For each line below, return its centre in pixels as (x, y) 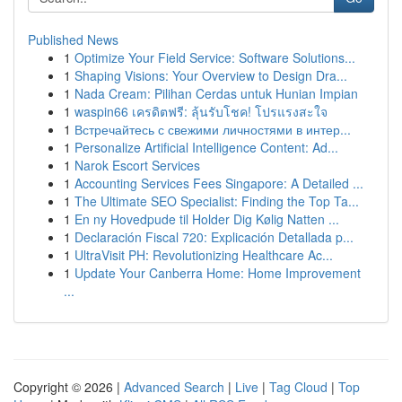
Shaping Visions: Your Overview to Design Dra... (211, 75)
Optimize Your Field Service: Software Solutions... (215, 57)
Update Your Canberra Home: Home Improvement (218, 273)
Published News (73, 39)
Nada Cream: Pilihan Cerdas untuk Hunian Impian (216, 93)
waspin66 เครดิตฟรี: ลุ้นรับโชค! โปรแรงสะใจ (201, 111)
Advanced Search (174, 387)
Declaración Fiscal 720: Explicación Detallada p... (214, 237)
